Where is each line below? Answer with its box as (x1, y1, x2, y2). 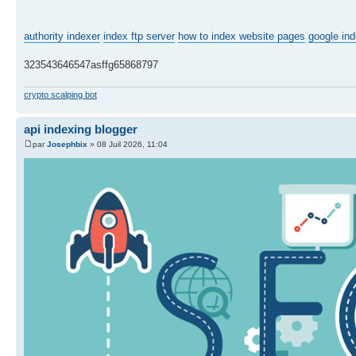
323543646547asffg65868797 (24, 59, 158, 72)
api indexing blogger (24, 122, 137, 136)
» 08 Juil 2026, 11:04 (87, 140, 168, 149)
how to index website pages (178, 30, 305, 43)
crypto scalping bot (24, 89, 97, 99)
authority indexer (24, 30, 100, 43)
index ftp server (103, 30, 175, 43)
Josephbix (47, 140, 87, 149)
